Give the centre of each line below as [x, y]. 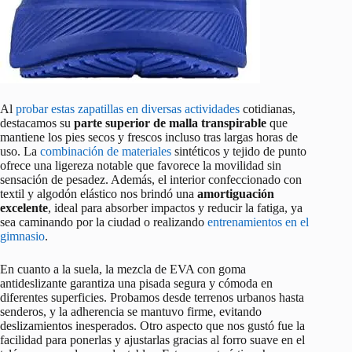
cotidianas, [268, 109]
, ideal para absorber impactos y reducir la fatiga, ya [175, 208]
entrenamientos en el [258, 222]
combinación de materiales [106, 152]
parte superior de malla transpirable [170, 123]
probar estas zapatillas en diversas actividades [128, 109]
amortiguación [236, 194]
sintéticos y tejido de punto [239, 152]
